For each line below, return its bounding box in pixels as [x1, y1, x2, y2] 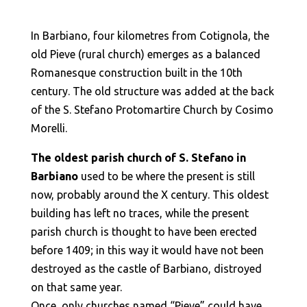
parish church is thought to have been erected [30, 225, 257, 238]
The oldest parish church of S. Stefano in [30, 151, 246, 164]
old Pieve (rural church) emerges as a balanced [30, 48, 260, 60]
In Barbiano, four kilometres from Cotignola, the [30, 29, 269, 42]
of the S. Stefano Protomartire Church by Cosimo [30, 103, 273, 116]
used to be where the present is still [77, 170, 255, 182]
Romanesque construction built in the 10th [30, 66, 243, 79]
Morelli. [30, 122, 67, 134]
